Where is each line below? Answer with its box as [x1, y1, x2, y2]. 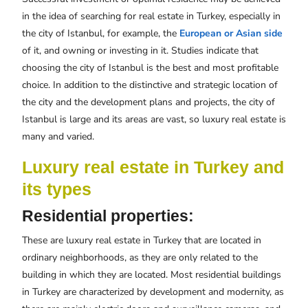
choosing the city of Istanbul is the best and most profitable [22, 61, 278, 75]
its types [22, 179, 91, 199]
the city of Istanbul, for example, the [22, 27, 179, 41]
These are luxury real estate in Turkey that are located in [22, 234, 261, 247]
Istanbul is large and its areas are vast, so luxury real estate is [22, 113, 286, 126]
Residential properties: [22, 207, 194, 225]
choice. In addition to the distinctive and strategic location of [22, 78, 278, 92]
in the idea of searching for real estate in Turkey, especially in [22, 10, 280, 23]
